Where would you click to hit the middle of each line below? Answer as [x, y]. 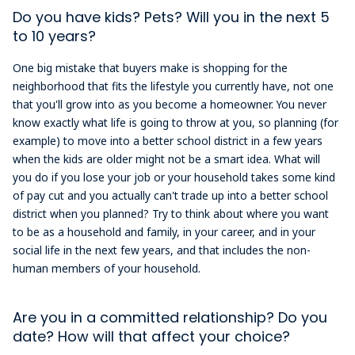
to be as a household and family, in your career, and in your [164, 232]
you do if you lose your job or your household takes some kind [174, 177]
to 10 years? [55, 36]
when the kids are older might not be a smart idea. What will [167, 159]
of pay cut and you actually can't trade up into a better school [171, 196]
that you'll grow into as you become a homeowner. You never [170, 105]
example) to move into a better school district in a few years [168, 141]
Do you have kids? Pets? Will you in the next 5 [172, 17]
